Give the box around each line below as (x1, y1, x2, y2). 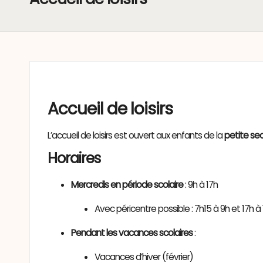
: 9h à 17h (183, 178, 218, 191)
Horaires (48, 148, 100, 168)
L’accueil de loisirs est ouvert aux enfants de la (48, 129, 224, 141)
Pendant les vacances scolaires (71, 226, 193, 239)
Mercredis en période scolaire (71, 178, 183, 191)
